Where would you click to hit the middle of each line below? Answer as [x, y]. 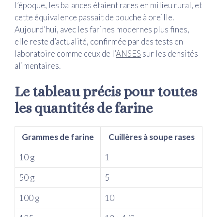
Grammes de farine [58, 137]
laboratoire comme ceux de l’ [65, 53]
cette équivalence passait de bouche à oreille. [94, 17]
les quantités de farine [84, 108]
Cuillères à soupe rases [151, 137]
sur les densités [170, 53]
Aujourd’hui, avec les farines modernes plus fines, [102, 29]
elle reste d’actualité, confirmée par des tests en [99, 41]
